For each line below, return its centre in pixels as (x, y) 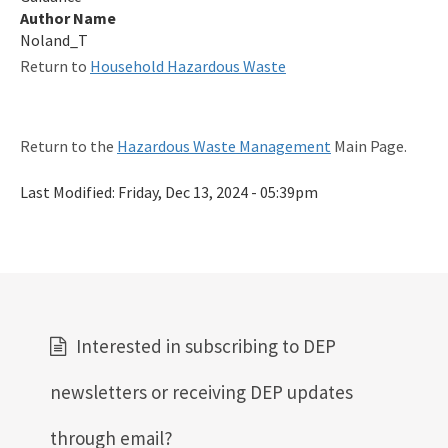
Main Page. (369, 146)
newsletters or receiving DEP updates (201, 392)
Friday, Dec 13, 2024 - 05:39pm (218, 192)
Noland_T (54, 40)
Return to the (68, 146)
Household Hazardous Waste (188, 66)
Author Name (68, 18)
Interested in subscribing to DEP (206, 346)
